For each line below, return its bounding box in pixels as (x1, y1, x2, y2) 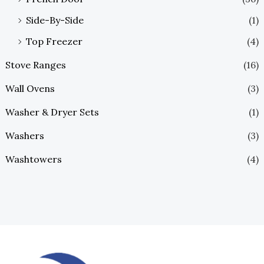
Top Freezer (25, 35, 82, 47)
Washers (5, 130, 44, 141)
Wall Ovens (5, 82, 55, 94)
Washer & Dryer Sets (5, 106, 99, 118)
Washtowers (5, 153, 62, 165)
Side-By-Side (25, 14, 84, 26)
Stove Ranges (5, 59, 66, 71)
